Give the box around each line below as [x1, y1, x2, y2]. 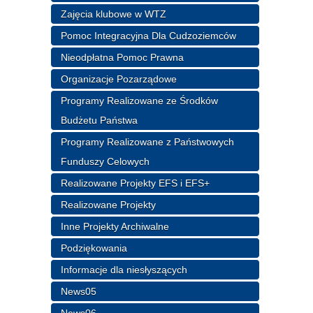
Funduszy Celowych [61, 155, 150, 167]
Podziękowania [61, 242, 128, 254]
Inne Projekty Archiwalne [61, 220, 170, 232]
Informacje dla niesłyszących [61, 263, 188, 275]
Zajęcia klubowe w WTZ [61, 8, 167, 20]
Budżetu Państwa [61, 114, 138, 126]
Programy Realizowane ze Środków [61, 94, 219, 106]
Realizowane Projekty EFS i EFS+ [61, 177, 210, 189]
